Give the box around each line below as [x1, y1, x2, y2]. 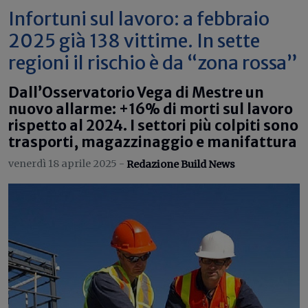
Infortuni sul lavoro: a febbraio [8, 7, 269, 30]
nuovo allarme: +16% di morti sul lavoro [8, 100, 293, 118]
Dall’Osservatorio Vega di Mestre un [8, 84, 264, 102]
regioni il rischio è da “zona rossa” [8, 51, 298, 74]
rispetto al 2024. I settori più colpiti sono [8, 117, 298, 135]
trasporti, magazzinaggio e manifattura [8, 133, 297, 151]
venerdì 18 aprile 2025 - [8, 157, 126, 170]
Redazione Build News [126, 157, 235, 170]
